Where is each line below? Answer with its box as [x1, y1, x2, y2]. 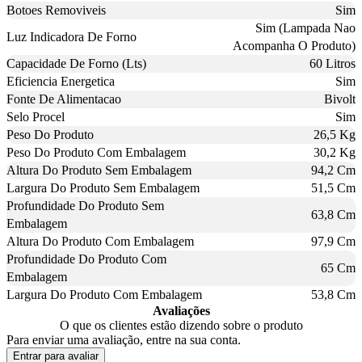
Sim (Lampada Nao [255, 21, 356, 36]
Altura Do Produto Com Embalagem [6, 234, 194, 249]
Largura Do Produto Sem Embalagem [6, 181, 200, 196]
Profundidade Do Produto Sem [6, 199, 164, 213]
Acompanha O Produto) [233, 39, 356, 53]
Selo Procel [6, 110, 65, 124]
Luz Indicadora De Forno [6, 30, 137, 44]
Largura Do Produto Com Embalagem [6, 288, 202, 302]
